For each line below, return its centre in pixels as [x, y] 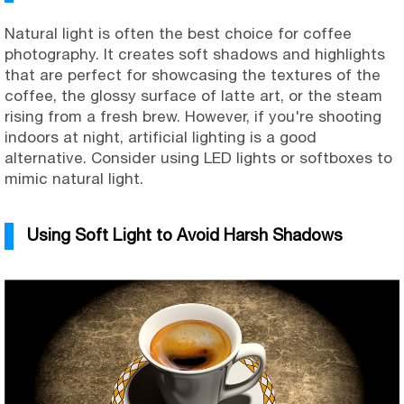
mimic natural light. [74, 178]
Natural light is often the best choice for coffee [178, 33]
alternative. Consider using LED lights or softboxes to [198, 157]
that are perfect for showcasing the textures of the [193, 74]
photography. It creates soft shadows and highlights [195, 54]
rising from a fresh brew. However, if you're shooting [193, 116]
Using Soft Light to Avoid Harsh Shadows [185, 234]
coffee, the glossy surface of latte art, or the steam [193, 95]
